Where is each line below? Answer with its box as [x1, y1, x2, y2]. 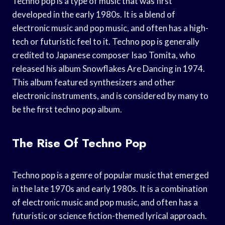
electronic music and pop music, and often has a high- [12, 22, 208, 33]
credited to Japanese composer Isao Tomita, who [12, 49, 195, 60]
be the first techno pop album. [12, 103, 122, 115]
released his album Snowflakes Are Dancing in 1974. [12, 63, 205, 74]
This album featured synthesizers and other [12, 76, 175, 87]
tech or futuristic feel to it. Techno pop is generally [12, 36, 199, 47]
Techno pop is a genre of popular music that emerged [12, 169, 209, 180]
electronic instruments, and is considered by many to [12, 90, 208, 101]
